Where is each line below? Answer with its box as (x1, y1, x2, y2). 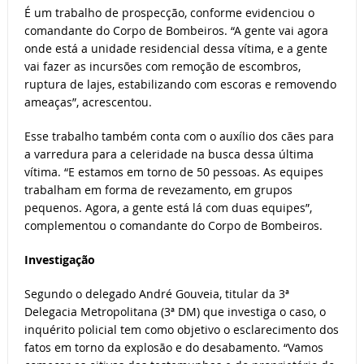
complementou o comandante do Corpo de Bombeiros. (24, 218, 323, 234)
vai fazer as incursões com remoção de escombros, (24, 58, 301, 75)
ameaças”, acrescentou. (24, 94, 152, 110)
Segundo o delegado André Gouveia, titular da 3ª (24, 286, 289, 302)
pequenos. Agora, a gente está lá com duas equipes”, (24, 200, 312, 216)
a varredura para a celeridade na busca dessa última (24, 146, 314, 162)
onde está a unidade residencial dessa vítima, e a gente (24, 41, 327, 57)
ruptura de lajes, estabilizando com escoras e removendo (24, 76, 336, 93)
